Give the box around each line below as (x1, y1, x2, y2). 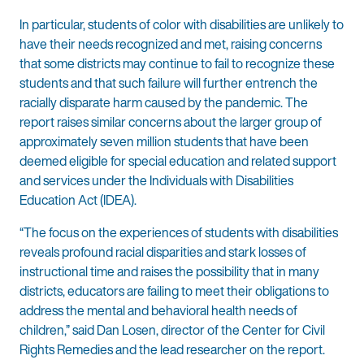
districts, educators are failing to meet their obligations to (19, 281, 329, 301)
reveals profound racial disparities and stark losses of (19, 242, 306, 262)
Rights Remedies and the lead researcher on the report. (19, 340, 330, 360)
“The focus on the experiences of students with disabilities (19, 223, 338, 243)
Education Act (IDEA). (19, 190, 136, 210)
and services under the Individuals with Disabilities (19, 171, 293, 191)
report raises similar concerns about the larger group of (19, 112, 322, 132)
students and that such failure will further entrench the (19, 73, 318, 93)
